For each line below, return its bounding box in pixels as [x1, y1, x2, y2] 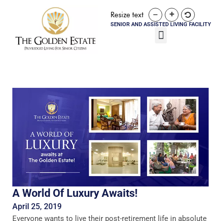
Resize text [110, 10, 144, 19]
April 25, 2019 [12, 201, 62, 211]
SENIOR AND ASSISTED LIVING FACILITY [110, 21, 211, 28]
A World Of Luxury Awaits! [12, 186, 138, 199]
